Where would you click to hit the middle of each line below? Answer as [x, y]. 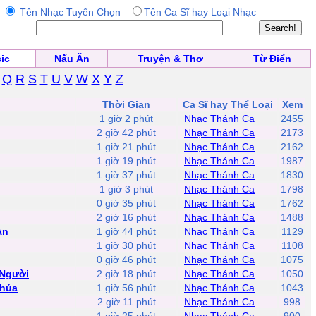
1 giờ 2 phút [126, 119]
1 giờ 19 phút [126, 161]
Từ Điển [272, 59]
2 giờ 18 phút [126, 274]
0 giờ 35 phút [126, 203]
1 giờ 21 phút [126, 147]
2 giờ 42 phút [126, 133]
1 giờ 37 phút [126, 175]
